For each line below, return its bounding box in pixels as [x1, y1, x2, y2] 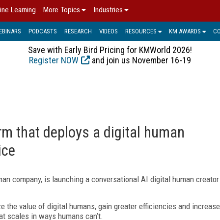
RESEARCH [64, 27, 92, 35]
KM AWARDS [169, 27, 201, 35]
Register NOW [29, 55, 79, 65]
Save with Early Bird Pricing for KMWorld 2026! [28, 44, 192, 55]
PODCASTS [28, 27, 57, 35]
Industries [93, 5, 123, 14]
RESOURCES [125, 27, 157, 35]
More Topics [43, 5, 80, 14]
